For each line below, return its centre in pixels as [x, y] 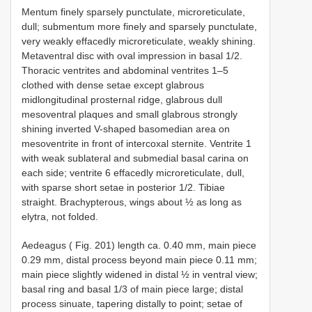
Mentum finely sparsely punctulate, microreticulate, [133, 11]
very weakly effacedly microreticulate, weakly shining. [139, 41]
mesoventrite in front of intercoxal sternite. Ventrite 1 [136, 143]
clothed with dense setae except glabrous [113, 85]
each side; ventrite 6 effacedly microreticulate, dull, [133, 172]
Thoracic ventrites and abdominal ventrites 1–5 [125, 70]
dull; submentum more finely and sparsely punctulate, [139, 26]
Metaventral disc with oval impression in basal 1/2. [132, 55]
